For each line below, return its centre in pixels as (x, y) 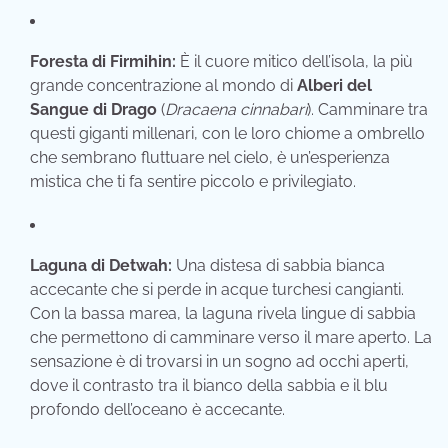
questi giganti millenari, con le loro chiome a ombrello (227, 133)
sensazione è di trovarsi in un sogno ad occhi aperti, (219, 361)
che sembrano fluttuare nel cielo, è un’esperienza (210, 157)
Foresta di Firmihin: (103, 61)
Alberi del (334, 85)
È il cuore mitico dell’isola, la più (294, 61)
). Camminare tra (367, 109)
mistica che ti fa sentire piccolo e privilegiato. (193, 181)
